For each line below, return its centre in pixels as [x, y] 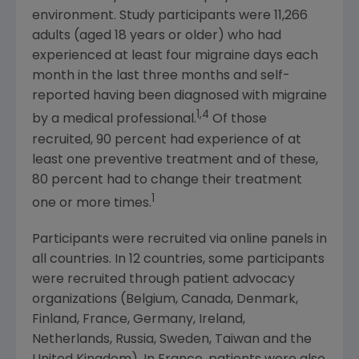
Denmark [266, 299]
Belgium [151, 299]
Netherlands [71, 339]
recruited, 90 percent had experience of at [167, 140]
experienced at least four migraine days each [175, 56]
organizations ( [79, 299]
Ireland [221, 319]
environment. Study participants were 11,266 [170, 16]
